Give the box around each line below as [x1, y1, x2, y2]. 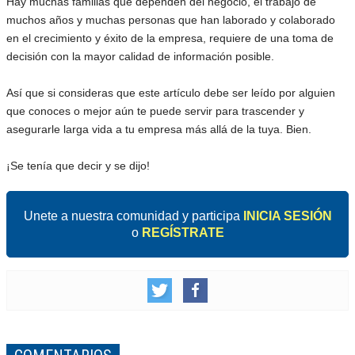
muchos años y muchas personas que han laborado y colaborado [6, 13, 335, 26]
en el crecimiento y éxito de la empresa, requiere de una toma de [6, 31, 334, 44]
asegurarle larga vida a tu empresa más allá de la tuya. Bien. [6, 122, 311, 136]
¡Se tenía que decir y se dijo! [6, 158, 150, 172]
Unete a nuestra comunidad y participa [23, 208, 243, 223]
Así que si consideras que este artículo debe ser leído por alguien [6, 86, 335, 99]
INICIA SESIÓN [242, 208, 332, 223]
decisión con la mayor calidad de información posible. [6, 49, 274, 63]
